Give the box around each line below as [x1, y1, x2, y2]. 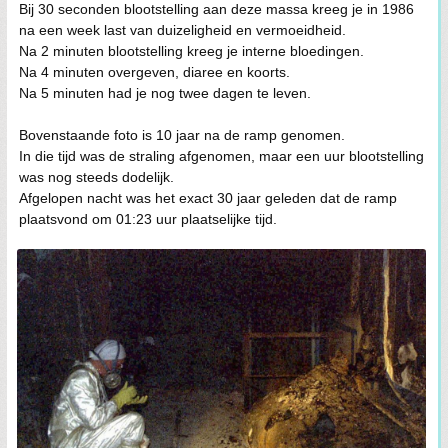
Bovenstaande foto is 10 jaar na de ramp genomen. [19, 126, 345, 143]
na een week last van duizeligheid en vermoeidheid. [19, 21, 346, 38]
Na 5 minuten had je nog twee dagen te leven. [19, 84, 311, 101]
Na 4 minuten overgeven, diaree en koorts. [19, 63, 290, 80]
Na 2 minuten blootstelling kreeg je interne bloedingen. [19, 42, 364, 59]
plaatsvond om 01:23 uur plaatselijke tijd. [19, 210, 277, 227]
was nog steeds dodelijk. [19, 168, 174, 185]
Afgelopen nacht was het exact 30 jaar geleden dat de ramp [19, 189, 397, 206]
